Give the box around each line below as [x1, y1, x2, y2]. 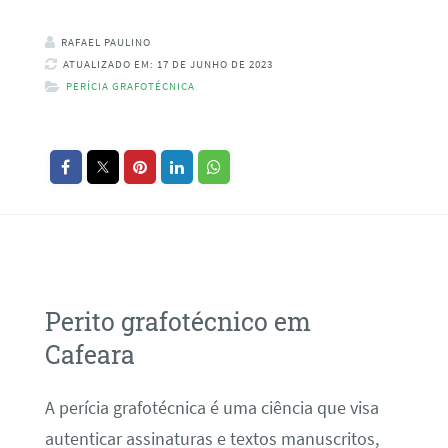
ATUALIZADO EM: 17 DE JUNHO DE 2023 [62, 57, 273, 72]
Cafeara [44, 337, 135, 371]
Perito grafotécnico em [44, 304, 311, 338]
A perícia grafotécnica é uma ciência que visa [44, 397, 379, 420]
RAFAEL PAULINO [60, 35, 151, 50]
